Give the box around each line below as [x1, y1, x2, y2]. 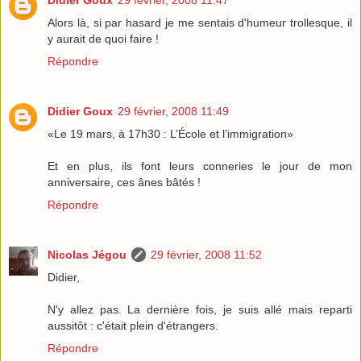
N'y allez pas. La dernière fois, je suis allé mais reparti [48, 303, 352, 317]
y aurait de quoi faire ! [48, 32, 159, 46]
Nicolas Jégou [48, 248, 127, 262]
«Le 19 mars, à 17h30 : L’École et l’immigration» [48, 127, 293, 141]
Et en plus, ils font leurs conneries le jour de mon [48, 160, 352, 173]
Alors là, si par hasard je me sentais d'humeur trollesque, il [48, 16, 352, 30]
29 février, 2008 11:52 [151, 248, 262, 262]
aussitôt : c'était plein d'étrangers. [48, 319, 218, 333]
